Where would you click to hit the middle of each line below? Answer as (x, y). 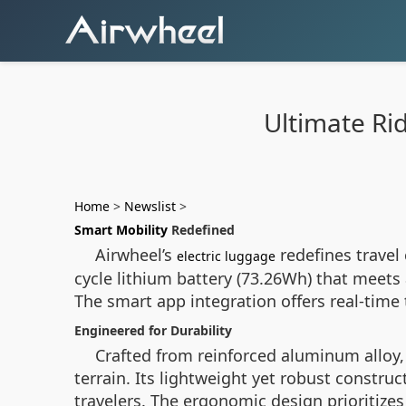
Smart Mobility (121, 230)
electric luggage (226, 256)
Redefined (201, 230)
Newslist (150, 206)
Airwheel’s (136, 255)
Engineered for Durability (153, 330)
